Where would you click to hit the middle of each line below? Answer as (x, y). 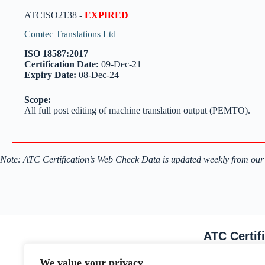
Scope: (38, 100)
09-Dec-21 (120, 64)
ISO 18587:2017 (56, 54)
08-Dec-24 (98, 75)
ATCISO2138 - (54, 15)
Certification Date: (62, 64)
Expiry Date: (50, 75)
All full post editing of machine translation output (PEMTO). (137, 111)
